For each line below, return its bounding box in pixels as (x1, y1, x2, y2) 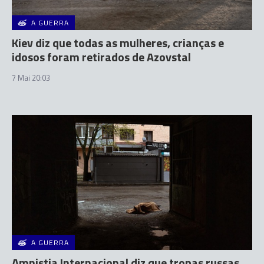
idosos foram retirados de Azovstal (12, 47, 191, 66)
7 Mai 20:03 (12, 71, 50, 84)
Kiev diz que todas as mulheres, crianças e (12, 33, 224, 52)
